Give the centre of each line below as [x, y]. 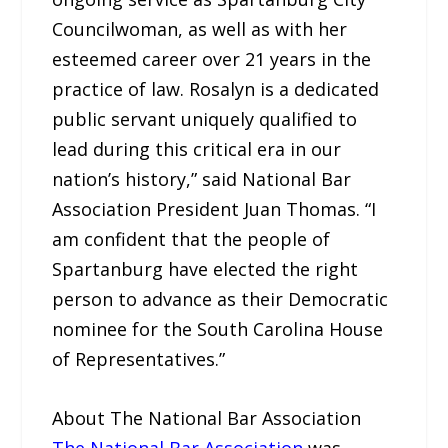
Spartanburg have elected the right [205, 268]
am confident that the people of [191, 238]
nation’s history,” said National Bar [202, 178]
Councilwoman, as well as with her [200, 28]
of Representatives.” [139, 358]
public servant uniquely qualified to [205, 118]
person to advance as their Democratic [220, 298]
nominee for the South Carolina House [218, 328]
